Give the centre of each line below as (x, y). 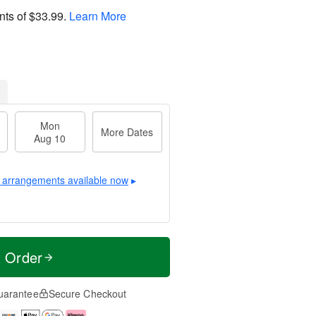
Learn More (98, 16)
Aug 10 (50, 138)
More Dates (127, 132)
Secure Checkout (87, 293)
